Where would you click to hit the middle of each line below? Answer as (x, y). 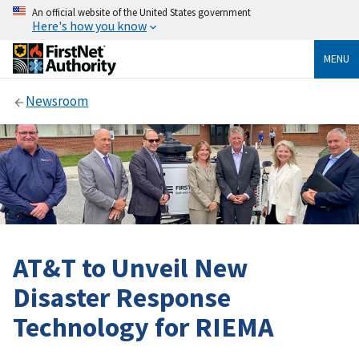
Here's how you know (89, 26)
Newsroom (57, 101)
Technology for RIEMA (143, 326)
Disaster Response (122, 296)
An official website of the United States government (141, 12)
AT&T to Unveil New (130, 267)
